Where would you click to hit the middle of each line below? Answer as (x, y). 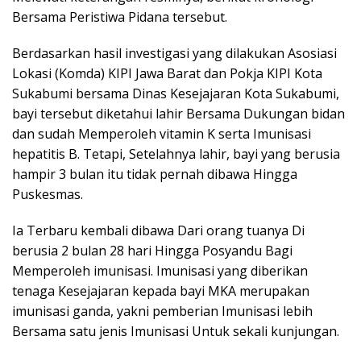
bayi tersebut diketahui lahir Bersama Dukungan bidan (178, 114)
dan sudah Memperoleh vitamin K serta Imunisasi (162, 134)
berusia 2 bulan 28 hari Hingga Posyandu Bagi (152, 251)
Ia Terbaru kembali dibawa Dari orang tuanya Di (158, 230)
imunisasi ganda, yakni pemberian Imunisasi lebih (162, 311)
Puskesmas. (48, 194)
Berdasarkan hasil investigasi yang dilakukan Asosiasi (174, 53)
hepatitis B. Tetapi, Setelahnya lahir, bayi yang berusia (176, 154)
